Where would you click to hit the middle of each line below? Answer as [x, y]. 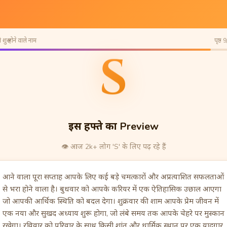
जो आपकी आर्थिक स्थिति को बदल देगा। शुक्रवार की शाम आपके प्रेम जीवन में [111, 201]
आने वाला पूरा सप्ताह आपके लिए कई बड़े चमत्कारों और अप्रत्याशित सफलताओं [113, 177]
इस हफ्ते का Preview [113, 126]
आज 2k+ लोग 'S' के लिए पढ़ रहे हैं [118, 147]
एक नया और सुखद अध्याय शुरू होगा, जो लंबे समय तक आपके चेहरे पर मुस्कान [113, 213]
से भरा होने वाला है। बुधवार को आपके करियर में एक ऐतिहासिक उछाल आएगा [112, 189]
